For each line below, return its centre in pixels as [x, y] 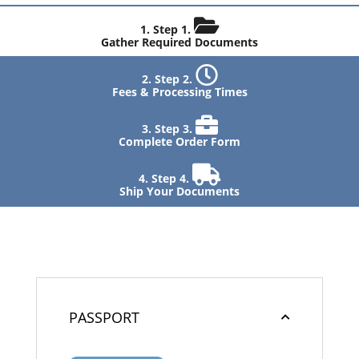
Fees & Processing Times [179, 92]
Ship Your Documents [179, 191]
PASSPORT [104, 317]
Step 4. [172, 178]
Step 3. [175, 129]
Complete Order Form [179, 141]
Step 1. [173, 29]
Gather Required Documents [179, 42]
